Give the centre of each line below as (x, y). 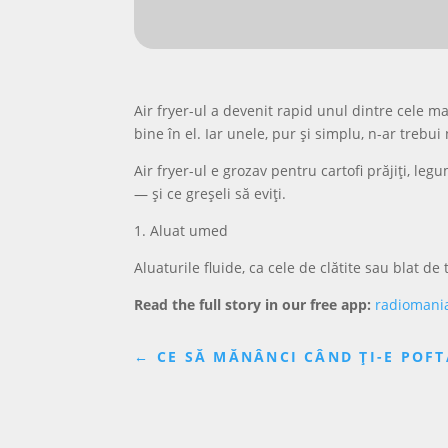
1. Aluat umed (181, 230)
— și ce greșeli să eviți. (210, 193)
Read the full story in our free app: (253, 304)
